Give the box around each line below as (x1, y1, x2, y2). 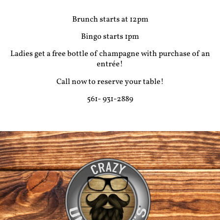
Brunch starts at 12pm (72, 14, 148, 25)
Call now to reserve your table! (56, 76, 164, 87)
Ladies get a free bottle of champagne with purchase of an (10, 49, 210, 60)
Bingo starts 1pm (81, 31, 139, 42)
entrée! (97, 59, 123, 70)
